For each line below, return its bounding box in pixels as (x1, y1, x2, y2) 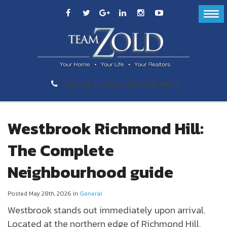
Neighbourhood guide (8, 160, 173, 184)
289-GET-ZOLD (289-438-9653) (65, 77, 181, 90)
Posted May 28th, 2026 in (8, 188, 80, 198)
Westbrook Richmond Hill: (8, 116, 204, 141)
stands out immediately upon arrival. (52, 202, 205, 217)
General (80, 188, 102, 198)
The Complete (8, 138, 114, 163)
